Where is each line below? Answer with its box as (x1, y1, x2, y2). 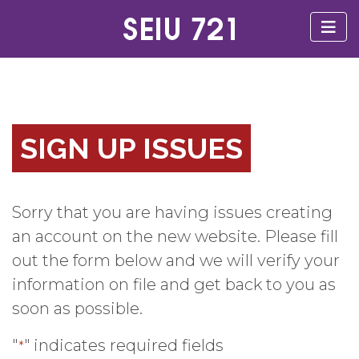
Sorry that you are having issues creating (12, 203, 333, 222)
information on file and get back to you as (12, 275, 336, 294)
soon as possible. (12, 299, 143, 318)
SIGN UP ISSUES (20, 131, 243, 165)
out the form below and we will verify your (12, 251, 340, 270)
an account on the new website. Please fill (12, 227, 338, 246)
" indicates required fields (24, 336, 224, 355)
